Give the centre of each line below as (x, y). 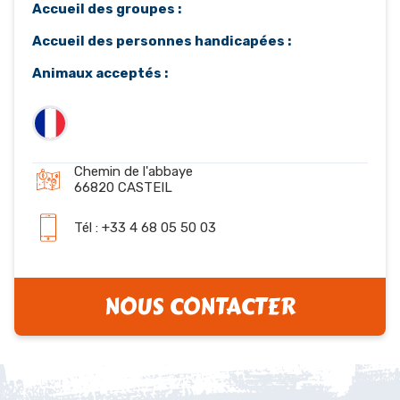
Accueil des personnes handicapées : (162, 41)
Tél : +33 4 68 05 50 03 (145, 228)
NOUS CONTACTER (200, 307)
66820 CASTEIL (123, 187)
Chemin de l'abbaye (133, 171)
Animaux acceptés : (100, 73)
